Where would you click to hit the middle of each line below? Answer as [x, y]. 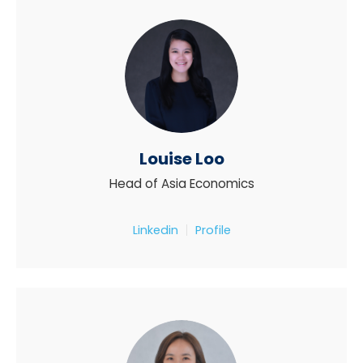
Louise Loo [181, 159]
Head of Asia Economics [181, 184]
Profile [213, 231]
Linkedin [155, 231]
